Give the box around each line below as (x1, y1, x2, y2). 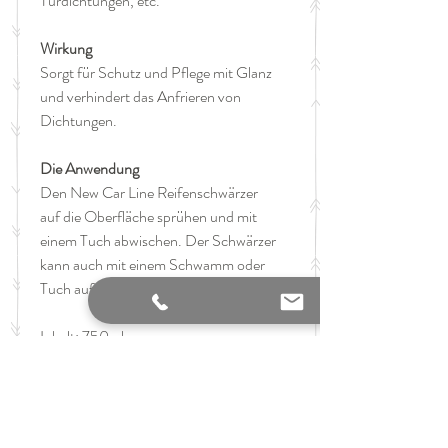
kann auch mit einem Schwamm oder (40, 252, 265, 276)
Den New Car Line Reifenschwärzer (40, 180, 258, 204)
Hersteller (40, 410, 100, 434)
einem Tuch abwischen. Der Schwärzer (40, 228, 276, 252)
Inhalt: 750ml (40, 324, 124, 348)
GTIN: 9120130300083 (40, 348, 196, 372)
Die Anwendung (40, 156, 139, 180)
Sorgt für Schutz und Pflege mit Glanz (40, 60, 272, 84)
